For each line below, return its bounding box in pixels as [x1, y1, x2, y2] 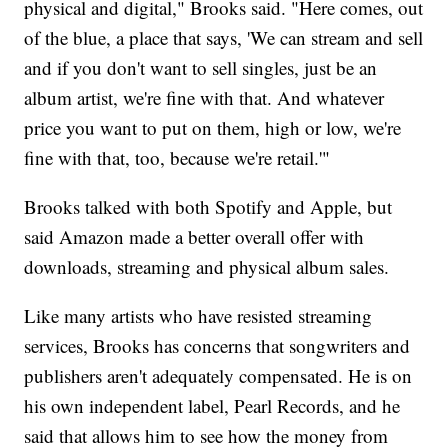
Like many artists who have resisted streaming [24, 303, 373, 329]
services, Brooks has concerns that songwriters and [24, 333, 411, 359]
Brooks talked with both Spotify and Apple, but [24, 194, 393, 220]
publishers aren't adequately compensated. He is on [24, 363, 413, 389]
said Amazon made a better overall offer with [24, 224, 365, 250]
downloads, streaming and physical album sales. [24, 254, 390, 280]
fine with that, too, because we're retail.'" [24, 145, 331, 171]
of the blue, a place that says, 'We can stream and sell [24, 25, 424, 51]
